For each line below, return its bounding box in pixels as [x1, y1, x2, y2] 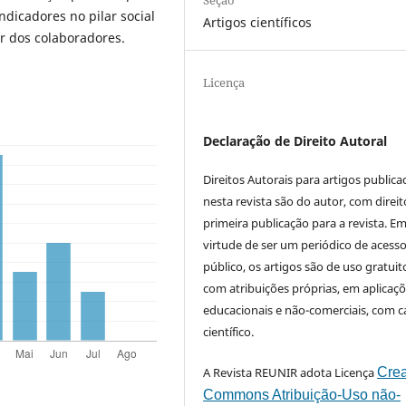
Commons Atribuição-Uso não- [203, 387, 401, 403]
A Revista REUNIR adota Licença [203, 364, 378, 382]
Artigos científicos [203, 14, 313, 32]
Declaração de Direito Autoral [203, 132, 388, 150]
